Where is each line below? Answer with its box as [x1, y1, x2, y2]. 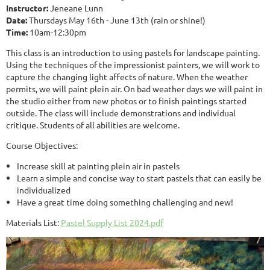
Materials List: [6, 217, 61, 228]
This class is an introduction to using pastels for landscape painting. [6, 47, 260, 58]
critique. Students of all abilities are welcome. [6, 119, 180, 131]
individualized [17, 184, 71, 196]
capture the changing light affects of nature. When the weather [6, 71, 248, 83]
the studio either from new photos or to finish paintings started [6, 95, 246, 107]
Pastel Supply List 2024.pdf [61, 217, 163, 228]
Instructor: [6, 2, 48, 14]
